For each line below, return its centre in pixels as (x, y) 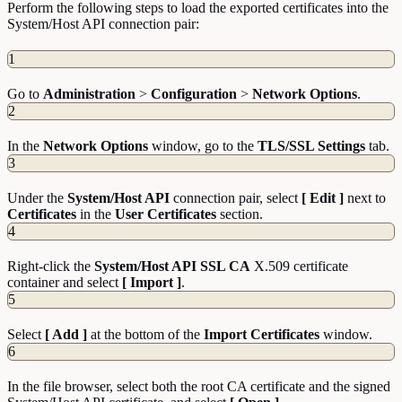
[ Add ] (66, 335)
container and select (65, 283)
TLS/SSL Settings (311, 146)
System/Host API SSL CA (172, 267)
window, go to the (203, 146)
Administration (89, 94)
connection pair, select (236, 198)
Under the (37, 198)
